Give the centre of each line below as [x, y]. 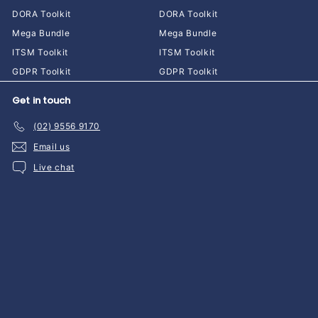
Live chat [54, 168]
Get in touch [42, 100]
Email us [52, 147]
